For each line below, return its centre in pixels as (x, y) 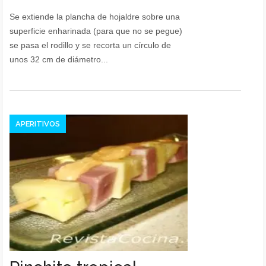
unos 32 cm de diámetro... (59, 59)
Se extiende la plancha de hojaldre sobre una (95, 17)
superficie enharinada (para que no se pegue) (96, 31)
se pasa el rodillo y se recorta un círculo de (91, 45)
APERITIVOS (38, 124)
